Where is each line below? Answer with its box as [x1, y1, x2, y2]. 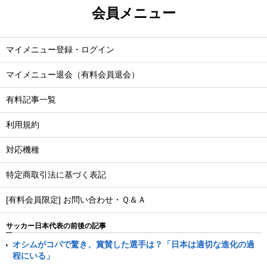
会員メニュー [91, 5, 176, 21]
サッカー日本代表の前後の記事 [6, 221, 106, 230]
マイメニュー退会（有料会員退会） [6, 70, 139, 79]
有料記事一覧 [6, 95, 56, 104]
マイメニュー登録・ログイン [6, 45, 114, 54]
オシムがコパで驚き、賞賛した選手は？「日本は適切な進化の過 [13, 239, 254, 249]
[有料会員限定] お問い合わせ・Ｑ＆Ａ [6, 195, 146, 204]
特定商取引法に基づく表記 [6, 170, 106, 179]
